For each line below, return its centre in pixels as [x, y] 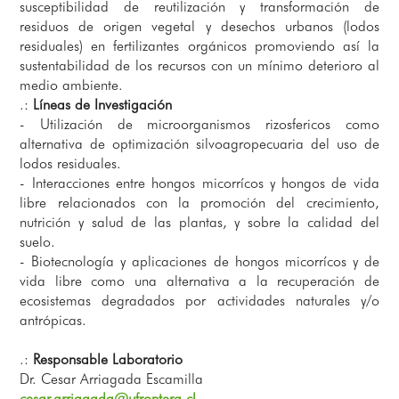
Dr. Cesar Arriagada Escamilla [112, 379]
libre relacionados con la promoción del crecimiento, [199, 202]
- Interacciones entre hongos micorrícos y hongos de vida [199, 183]
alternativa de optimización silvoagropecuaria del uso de [199, 143]
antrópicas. [53, 320]
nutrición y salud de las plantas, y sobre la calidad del [199, 222]
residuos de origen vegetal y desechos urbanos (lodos [199, 26]
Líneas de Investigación [103, 104]
